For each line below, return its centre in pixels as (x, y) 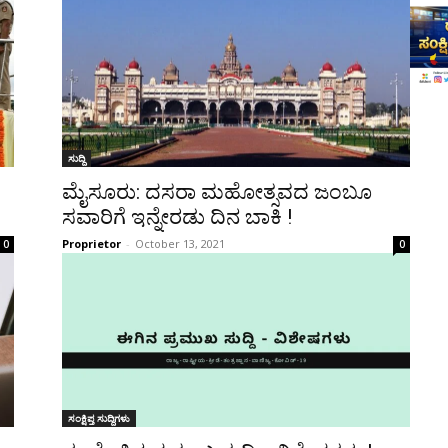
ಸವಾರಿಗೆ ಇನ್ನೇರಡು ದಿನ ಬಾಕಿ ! (177, 217)
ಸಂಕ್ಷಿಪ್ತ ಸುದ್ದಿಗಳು (99, 418)
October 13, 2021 (180, 244)
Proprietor (91, 244)
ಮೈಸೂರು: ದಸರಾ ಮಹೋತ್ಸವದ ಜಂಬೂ (217, 192)
